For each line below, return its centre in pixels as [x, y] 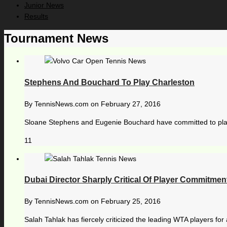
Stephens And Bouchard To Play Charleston [109, 82]
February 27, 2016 [131, 104]
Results [36, 16]
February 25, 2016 [131, 201]
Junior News [44, 5]
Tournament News [56, 39]
